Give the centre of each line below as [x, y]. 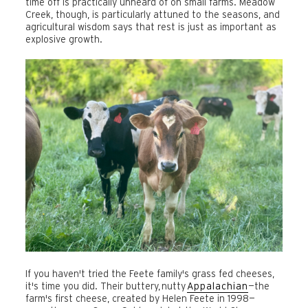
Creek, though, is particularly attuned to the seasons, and [153, 15]
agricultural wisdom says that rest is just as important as [151, 27]
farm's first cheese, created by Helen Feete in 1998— [140, 299]
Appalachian [218, 286]
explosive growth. [64, 40]
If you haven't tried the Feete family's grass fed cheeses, [150, 274]
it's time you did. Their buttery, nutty [106, 286]
